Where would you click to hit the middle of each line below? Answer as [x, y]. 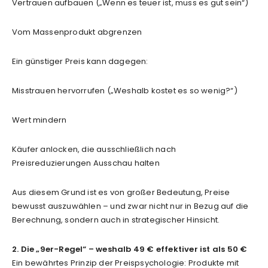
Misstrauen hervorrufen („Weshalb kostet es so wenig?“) [125, 90]
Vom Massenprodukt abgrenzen [77, 32]
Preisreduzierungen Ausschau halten [86, 163]
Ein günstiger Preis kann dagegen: [80, 61]
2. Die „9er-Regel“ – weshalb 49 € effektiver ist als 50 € [130, 249]
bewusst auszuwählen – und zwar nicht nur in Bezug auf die [130, 206]
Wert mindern [39, 120]
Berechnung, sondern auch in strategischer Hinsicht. [116, 220]
